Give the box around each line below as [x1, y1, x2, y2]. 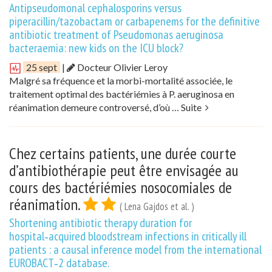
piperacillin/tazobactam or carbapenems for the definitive [9, 13, 260, 29]
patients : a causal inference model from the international [9, 241, 262, 257]
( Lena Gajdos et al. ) [120, 199, 194, 213]
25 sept [26, 61, 57, 73]
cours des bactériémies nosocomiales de [9, 177, 232, 197]
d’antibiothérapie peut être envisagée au [9, 160, 239, 180]
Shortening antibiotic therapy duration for [9, 214, 192, 231]
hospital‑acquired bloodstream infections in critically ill [9, 228, 246, 244]
